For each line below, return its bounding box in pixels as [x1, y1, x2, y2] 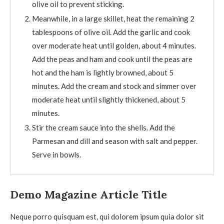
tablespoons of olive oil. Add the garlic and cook [32, 27, 190, 37]
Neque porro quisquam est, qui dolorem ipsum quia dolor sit [10, 212, 204, 221]
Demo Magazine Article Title [10, 187, 167, 202]
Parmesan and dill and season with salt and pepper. [32, 136, 197, 146]
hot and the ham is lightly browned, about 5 [32, 68, 173, 77]
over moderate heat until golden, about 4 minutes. [32, 41, 196, 50]
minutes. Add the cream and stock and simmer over [32, 81, 196, 91]
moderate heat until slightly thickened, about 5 [32, 95, 185, 104]
